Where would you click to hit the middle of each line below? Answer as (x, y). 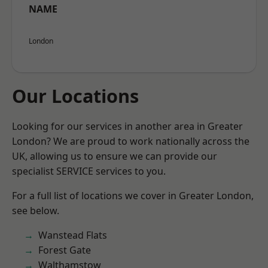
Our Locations (75, 96)
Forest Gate (65, 250)
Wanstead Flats (73, 235)
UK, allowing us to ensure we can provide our (115, 156)
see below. (36, 211)
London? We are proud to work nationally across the (131, 141)
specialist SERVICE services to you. (89, 171)
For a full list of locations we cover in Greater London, (133, 196)
